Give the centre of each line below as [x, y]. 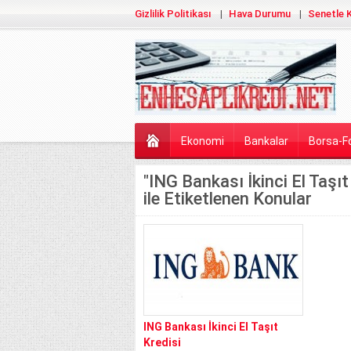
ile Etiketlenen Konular [228, 198]
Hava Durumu [260, 14]
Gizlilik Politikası [173, 14]
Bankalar [266, 141]
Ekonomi [202, 141]
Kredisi [162, 342]
